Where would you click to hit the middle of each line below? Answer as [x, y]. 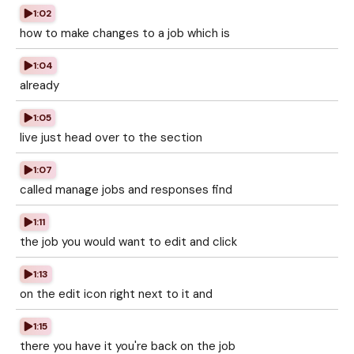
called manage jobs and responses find [126, 190]
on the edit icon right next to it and [116, 294]
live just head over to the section [111, 137]
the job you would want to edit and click [128, 242]
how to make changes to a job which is [125, 33]
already [40, 85]
